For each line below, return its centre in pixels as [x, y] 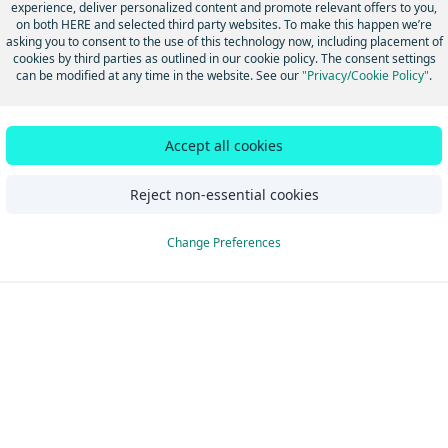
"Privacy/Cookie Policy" [365, 75]
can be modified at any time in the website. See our [159, 75]
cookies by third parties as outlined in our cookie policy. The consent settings [224, 58]
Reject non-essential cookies [224, 194]
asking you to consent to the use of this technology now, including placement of [224, 41]
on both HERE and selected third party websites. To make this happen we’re [224, 24]
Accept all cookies [224, 145]
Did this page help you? [221, 110]
